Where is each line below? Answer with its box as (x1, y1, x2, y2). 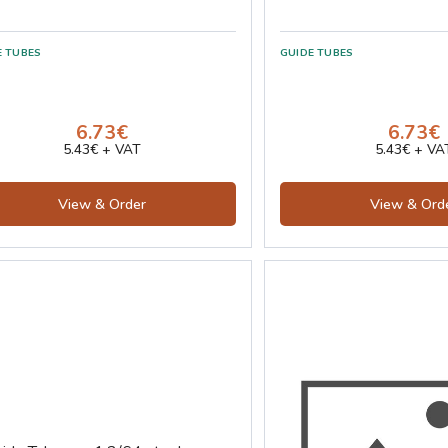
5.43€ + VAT (63, 140, 141, 160)
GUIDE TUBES (280, 45, 354, 61)
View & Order (58, 194, 146, 215)
